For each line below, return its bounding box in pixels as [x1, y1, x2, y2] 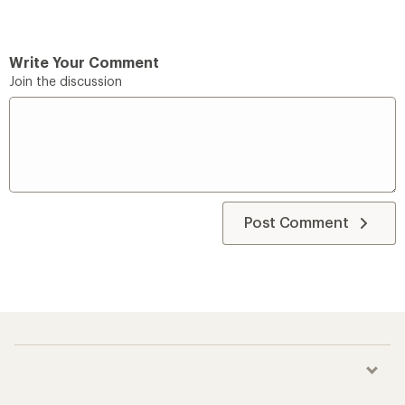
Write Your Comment [9, 52, 159, 71]
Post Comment [243, 212, 349, 231]
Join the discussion [9, 72, 122, 89]
